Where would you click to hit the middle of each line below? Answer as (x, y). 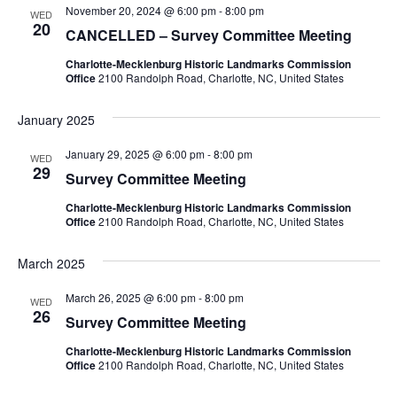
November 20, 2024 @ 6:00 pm (140, 10)
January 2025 (56, 119)
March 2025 (51, 263)
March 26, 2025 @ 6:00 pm (130, 297)
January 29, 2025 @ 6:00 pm (135, 153)
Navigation (330, 16)
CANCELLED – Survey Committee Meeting (208, 35)
